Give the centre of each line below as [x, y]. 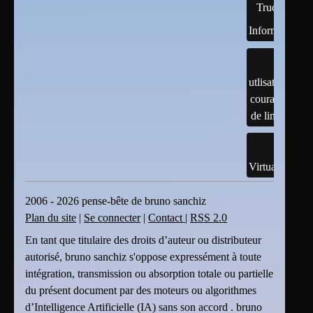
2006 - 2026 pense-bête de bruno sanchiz [116, 201]
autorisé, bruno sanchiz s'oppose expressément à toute [143, 257]
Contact [167, 218]
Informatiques [279, 31]
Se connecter [112, 218]
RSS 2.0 [209, 218]
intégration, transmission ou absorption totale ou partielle [149, 274]
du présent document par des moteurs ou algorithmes [141, 291]
